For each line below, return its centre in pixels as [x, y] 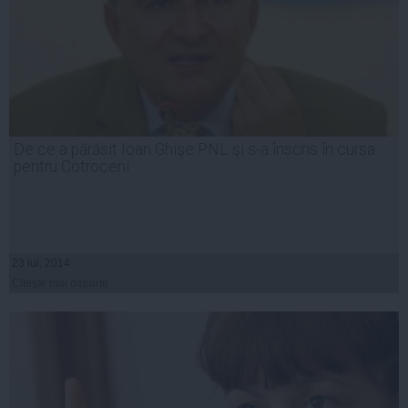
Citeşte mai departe [60, 284]
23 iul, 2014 [41, 264]
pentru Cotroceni [71, 167]
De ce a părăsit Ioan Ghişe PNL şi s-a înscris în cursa [194, 150]
